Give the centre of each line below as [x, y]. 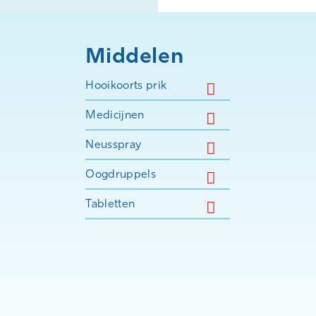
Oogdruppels [121, 174]
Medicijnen [115, 115]
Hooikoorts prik [126, 85]
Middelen [135, 55]
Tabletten [110, 203]
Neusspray [114, 144]
